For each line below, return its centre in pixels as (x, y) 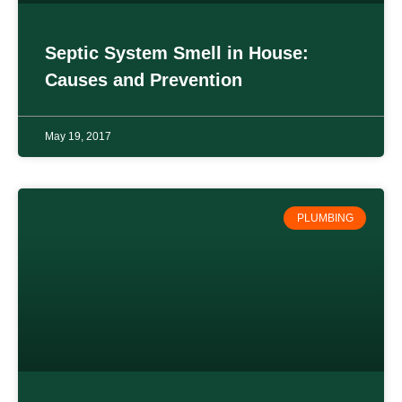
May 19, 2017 (78, 136)
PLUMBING (325, 218)
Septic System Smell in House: (177, 52)
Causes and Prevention (144, 79)
